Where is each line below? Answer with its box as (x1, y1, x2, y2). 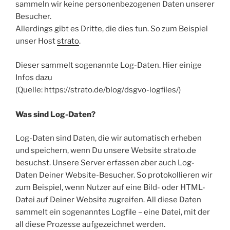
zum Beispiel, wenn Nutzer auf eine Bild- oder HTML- (15, 183, 205, 192)
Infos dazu (15, 72, 52, 82)
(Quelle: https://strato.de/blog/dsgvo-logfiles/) (15, 85, 181, 94)
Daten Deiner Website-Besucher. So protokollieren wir (15, 170, 213, 180)
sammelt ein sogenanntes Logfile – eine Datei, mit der (15, 207, 210, 217)
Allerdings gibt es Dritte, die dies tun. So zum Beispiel (15, 24, 208, 33)
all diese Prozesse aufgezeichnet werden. (15, 220, 165, 229)
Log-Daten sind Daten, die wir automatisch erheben (15, 133, 202, 143)
